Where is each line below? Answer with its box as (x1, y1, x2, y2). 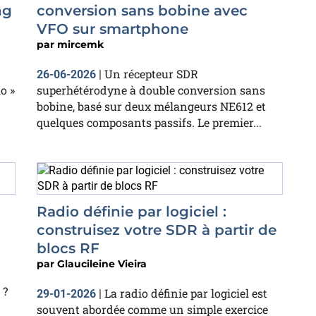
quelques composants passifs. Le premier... (37, 115, 262, 130)
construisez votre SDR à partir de (37, 221, 276, 238)
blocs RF (37, 240, 99, 257)
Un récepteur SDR (104, 66, 198, 81)
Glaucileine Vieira (57, 257, 147, 270)
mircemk (57, 38, 104, 51)
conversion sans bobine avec (37, 2, 248, 19)
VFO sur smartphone (37, 20, 188, 37)
